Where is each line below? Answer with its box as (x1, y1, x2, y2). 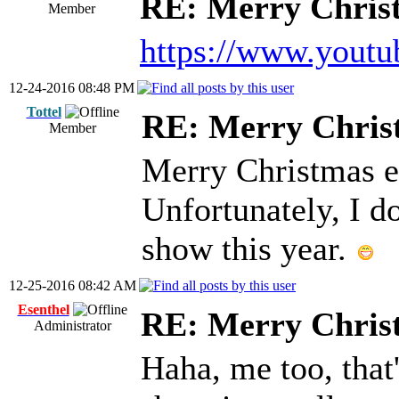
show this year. (142, 230, 355, 267)
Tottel (26, 104, 61, 119)
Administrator (33, 318, 111, 333)
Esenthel (17, 302, 69, 317)
